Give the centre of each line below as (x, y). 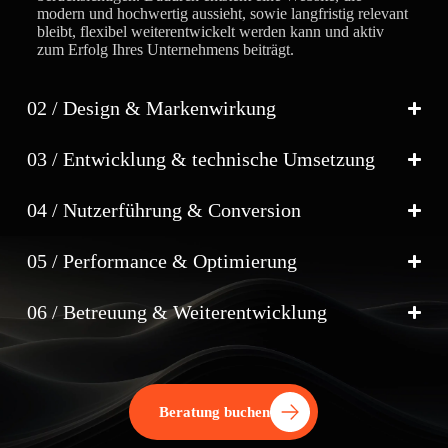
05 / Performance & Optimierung (161, 260)
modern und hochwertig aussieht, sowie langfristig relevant (222, 13)
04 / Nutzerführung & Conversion (163, 209)
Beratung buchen (215, 411)
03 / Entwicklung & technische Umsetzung (200, 158)
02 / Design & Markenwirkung (151, 107)
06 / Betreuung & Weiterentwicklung (176, 311)
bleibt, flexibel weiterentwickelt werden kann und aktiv (210, 31)
